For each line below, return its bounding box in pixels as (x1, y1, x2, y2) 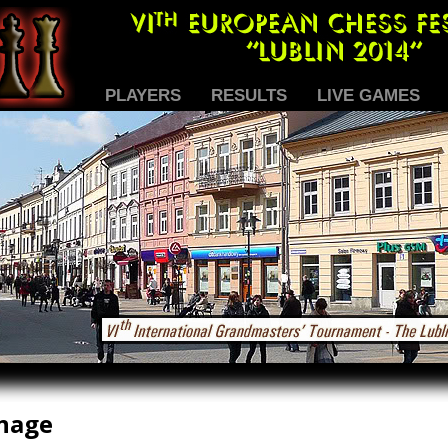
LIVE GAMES (317, 86, 420, 105)
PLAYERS (105, 86, 181, 105)
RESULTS (211, 86, 287, 105)
